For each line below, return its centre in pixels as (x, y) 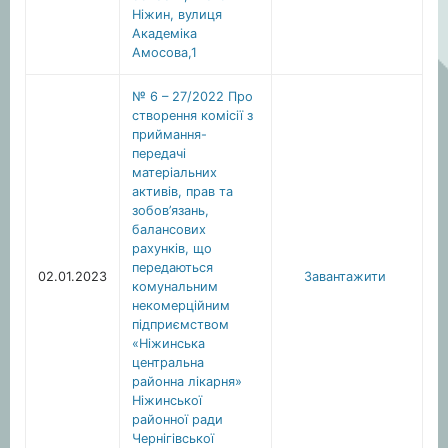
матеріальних (174, 172)
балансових (169, 229)
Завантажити (345, 276)
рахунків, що (172, 248)
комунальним (175, 286)
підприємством (180, 324)
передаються (172, 267)
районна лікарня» (187, 381)
